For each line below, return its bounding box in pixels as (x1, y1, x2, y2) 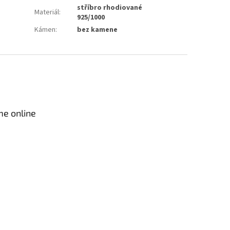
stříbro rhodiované (77, 2, 143, 13)
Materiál (34, 7, 60, 17)
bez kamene (77, 24, 118, 35)
